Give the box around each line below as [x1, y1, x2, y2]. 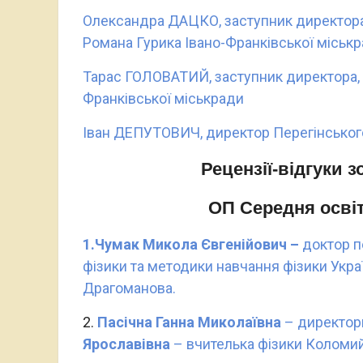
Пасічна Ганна [97, 314, 198, 331]
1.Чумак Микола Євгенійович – [83, 236, 302, 253]
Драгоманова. [83, 280, 176, 297]
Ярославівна [83, 335, 170, 352]
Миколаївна [198, 314, 284, 331]
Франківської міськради [83, 90, 244, 107]
